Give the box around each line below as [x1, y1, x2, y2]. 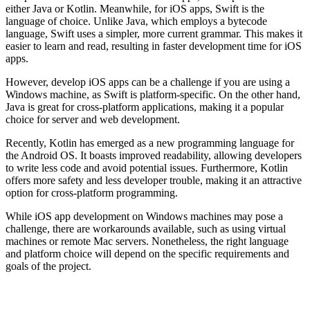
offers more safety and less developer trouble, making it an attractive [6, 174, 302, 187]
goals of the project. [6, 260, 91, 273]
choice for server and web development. [6, 113, 180, 126]
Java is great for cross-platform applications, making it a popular [6, 101, 284, 113]
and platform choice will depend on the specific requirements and [6, 248, 289, 260]
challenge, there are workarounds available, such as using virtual [6, 223, 286, 235]
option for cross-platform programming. [6, 187, 178, 199]
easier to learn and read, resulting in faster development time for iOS [6, 40, 302, 53]
